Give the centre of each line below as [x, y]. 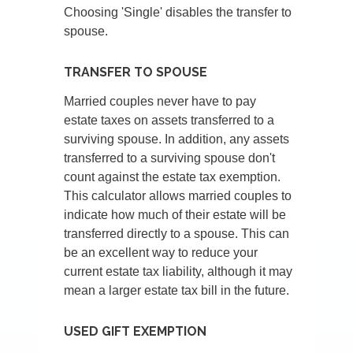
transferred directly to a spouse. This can [177, 234]
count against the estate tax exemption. [173, 177]
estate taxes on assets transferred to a [169, 121]
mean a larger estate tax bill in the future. [177, 291]
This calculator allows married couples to [178, 196]
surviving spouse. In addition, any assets [177, 139]
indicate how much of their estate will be [175, 215]
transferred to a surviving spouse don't [170, 158]
